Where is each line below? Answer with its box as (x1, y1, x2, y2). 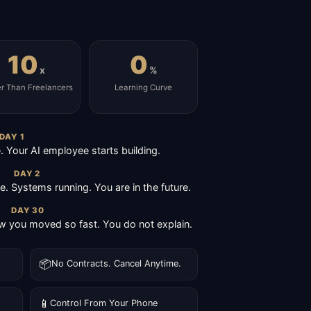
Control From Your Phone (50, 298, 158, 309)
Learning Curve (115, 82, 173, 92)
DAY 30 (11, 205, 44, 215)
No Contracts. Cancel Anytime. (51, 258, 181, 269)
